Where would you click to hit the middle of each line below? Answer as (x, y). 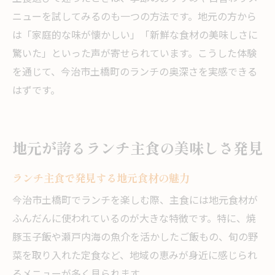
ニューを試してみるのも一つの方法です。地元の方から (134, 18)
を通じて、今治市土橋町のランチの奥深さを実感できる (135, 73)
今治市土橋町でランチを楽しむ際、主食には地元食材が (135, 201)
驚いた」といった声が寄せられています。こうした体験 (134, 55)
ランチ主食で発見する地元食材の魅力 (101, 178)
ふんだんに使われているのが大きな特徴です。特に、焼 (134, 220)
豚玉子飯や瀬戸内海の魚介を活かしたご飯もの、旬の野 (135, 238)
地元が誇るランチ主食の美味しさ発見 (137, 148)
